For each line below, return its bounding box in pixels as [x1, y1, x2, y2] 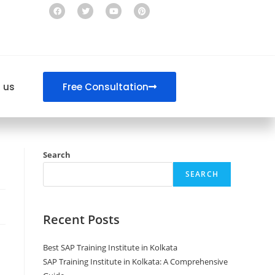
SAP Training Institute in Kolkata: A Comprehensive [43, 256, 228, 267]
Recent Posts [43, 211, 120, 228]
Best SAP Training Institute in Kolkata [43, 242, 177, 253]
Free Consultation [63, 80, 149, 93]
